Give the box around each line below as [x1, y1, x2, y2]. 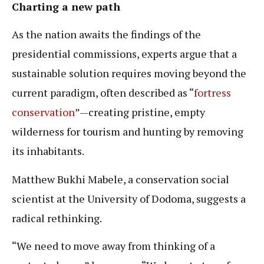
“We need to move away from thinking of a [12, 239, 215, 253]
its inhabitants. [12, 144, 84, 159]
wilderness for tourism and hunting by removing [12, 124, 243, 139]
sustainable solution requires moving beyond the [12, 66, 246, 81]
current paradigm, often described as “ [12, 85, 194, 100]
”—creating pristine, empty [75, 105, 205, 120]
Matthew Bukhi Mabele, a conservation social [12, 171, 229, 186]
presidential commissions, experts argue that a [12, 47, 237, 61]
